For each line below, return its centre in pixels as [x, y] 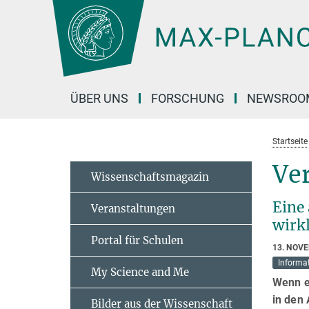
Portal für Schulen [137, 240]
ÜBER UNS [99, 98]
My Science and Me [140, 272]
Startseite [290, 141]
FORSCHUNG [188, 98]
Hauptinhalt [32, 13]
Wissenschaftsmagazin [150, 177]
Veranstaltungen [133, 209]
